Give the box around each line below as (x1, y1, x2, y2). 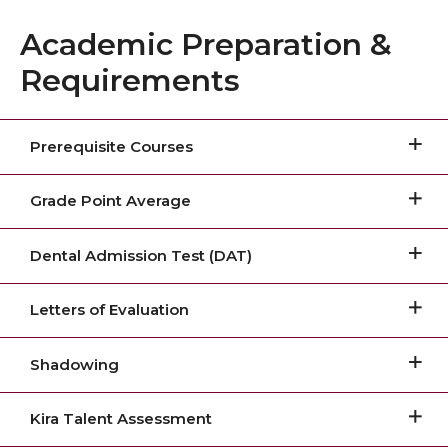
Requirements (20, 62, 240, 100)
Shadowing (30, 354, 119, 374)
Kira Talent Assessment (30, 409, 212, 429)
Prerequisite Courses (30, 136, 193, 156)
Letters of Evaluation (30, 300, 189, 320)
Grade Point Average (30, 191, 191, 211)
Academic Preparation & (20, 26, 392, 64)
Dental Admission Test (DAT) (30, 245, 252, 265)
